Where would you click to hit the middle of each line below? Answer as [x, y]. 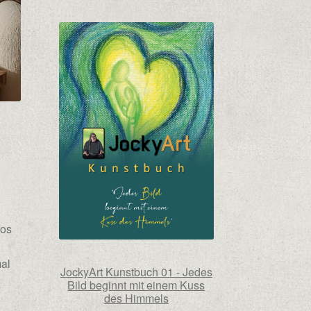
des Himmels [136, 299]
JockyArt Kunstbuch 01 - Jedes [136, 272]
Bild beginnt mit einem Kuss [136, 285]
